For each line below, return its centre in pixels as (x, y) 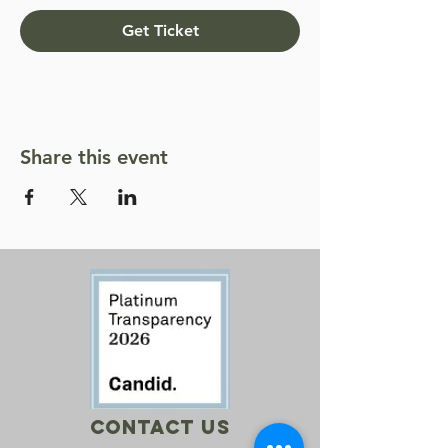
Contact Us (160, 427)
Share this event (94, 157)
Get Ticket (160, 30)
